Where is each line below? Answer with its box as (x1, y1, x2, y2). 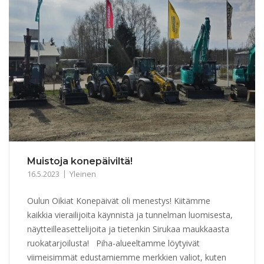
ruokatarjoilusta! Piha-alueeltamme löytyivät (27, 237, 200, 249)
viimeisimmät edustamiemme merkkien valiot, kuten (27, 251, 226, 263)
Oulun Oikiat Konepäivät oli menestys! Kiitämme (27, 194, 210, 206)
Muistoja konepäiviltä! (27, 155, 133, 167)
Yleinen (70, 168, 96, 179)
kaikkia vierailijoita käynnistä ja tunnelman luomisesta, (27, 209, 233, 220)
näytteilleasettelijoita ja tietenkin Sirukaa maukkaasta (27, 223, 229, 235)
